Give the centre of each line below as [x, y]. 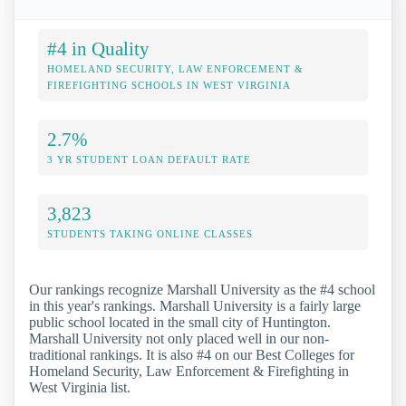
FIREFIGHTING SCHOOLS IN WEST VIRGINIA [169, 85]
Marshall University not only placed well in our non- [179, 338]
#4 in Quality [98, 48]
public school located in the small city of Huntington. [180, 322]
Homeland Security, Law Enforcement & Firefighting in [189, 371]
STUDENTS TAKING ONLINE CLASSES [150, 233]
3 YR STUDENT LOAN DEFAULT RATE [149, 159]
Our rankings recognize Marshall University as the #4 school [202, 289]
